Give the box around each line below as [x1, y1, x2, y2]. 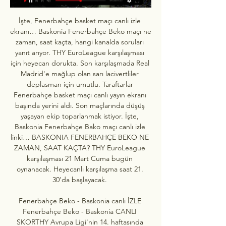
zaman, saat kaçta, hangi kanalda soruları [16, 37, 144, 46]
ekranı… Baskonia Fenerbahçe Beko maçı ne [10, 26, 151, 36]
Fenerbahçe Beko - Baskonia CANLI [23, 206, 137, 216]
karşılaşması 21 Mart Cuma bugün [27, 153, 133, 163]
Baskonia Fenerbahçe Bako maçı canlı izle [14, 122, 145, 131]
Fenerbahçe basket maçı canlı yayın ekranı [13, 90, 146, 99]
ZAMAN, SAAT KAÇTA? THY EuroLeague [14, 143, 145, 152]
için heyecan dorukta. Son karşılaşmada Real [10, 58, 149, 68]
